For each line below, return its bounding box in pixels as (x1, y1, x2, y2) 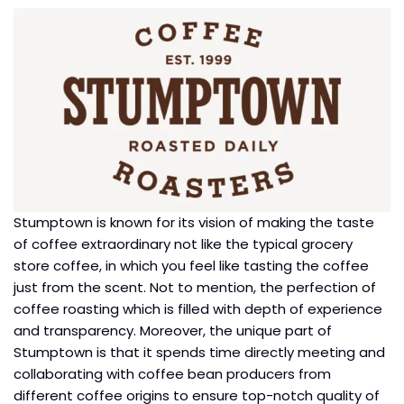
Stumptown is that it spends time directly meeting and (14, 342, 385, 362)
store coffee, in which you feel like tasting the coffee (14, 255, 369, 275)
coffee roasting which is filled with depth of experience (14, 298, 382, 318)
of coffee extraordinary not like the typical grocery (14, 234, 353, 253)
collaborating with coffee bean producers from (14, 363, 331, 383)
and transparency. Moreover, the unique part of (14, 320, 332, 340)
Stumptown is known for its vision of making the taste (14, 212, 374, 232)
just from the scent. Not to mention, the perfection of (14, 277, 376, 297)
